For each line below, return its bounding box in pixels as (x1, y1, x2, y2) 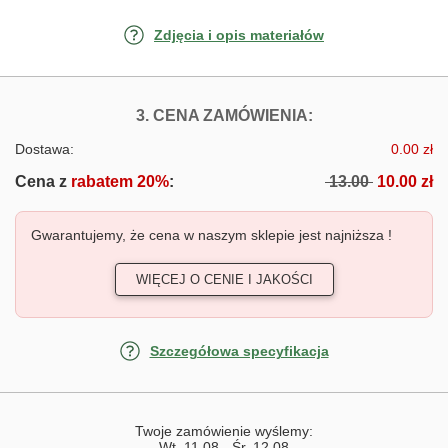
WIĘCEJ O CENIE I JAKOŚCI (135, 271, 313, 287)
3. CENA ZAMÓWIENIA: (135, 106, 313, 124)
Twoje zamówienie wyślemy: (135, 422, 313, 439)
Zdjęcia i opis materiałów (154, 26, 324, 43)
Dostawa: (15, 140, 74, 157)
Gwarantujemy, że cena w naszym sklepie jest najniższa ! (31, 226, 392, 243)
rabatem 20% (67, 172, 169, 190)
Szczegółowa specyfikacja (149, 342, 329, 359)
